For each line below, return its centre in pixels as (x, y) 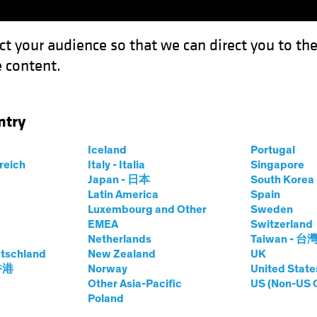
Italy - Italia (116, 165)
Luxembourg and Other (147, 209)
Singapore (277, 165)
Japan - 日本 (119, 180)
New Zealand (121, 254)
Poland (105, 299)
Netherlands (119, 239)
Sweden (271, 209)
